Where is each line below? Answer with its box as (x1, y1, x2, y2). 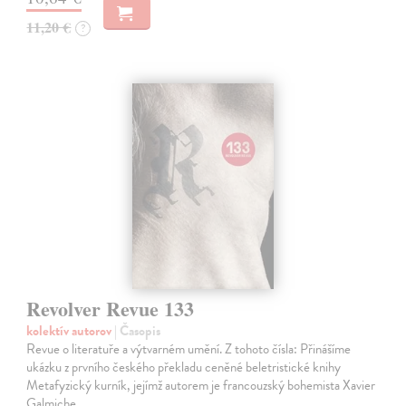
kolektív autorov (26, 321, 115, 341)
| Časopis (114, 321, 161, 341)
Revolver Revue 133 (26, 294, 195, 324)
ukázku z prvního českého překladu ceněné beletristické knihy (26, 357, 342, 377)
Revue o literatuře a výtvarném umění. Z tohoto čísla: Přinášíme (26, 339, 352, 359)
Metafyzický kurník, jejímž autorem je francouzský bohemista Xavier (26, 375, 376, 395)
